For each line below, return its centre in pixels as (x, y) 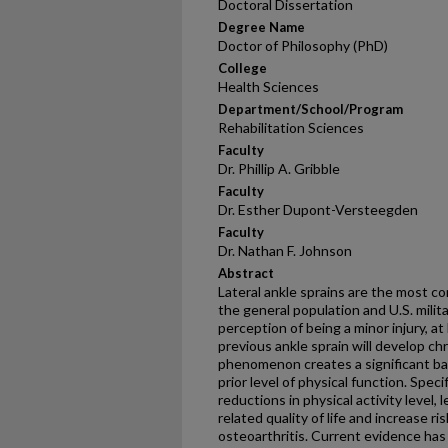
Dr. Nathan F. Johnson (285, 250)
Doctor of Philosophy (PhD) (303, 45)
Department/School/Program (310, 109)
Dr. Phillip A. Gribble (279, 168)
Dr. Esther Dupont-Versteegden (318, 209)
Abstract (246, 273)
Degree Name (261, 27)
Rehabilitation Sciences (291, 127)
